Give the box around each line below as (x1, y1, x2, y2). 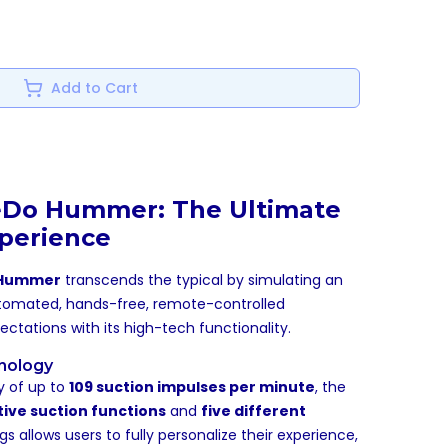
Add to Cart (50, 78, 138, 98)
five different (201, 401, 306, 421)
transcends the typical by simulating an (61, 270, 343, 290)
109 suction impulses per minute (69, 377, 315, 397)
